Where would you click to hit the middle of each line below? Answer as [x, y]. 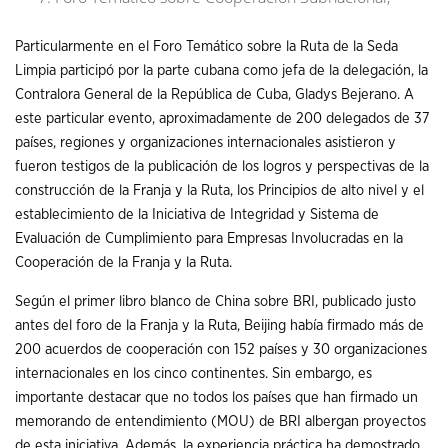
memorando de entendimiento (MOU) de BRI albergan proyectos [220, 421]
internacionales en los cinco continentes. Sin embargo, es [193, 373]
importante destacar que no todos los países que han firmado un [216, 397]
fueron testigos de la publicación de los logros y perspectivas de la [222, 166]
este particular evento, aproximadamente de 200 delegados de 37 [222, 118]
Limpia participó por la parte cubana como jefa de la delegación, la [221, 70]
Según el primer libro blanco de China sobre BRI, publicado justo [215, 301]
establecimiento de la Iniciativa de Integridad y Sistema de [197, 214]
